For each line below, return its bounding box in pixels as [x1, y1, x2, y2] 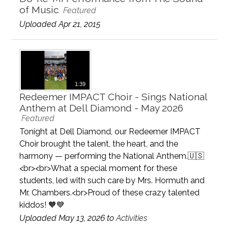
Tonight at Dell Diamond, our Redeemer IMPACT [19, 126, 201, 136]
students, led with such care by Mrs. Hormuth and [19, 175, 205, 185]
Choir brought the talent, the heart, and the [19, 138, 179, 149]
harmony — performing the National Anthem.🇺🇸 [19, 151, 205, 161]
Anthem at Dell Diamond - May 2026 [19, 102, 184, 113]
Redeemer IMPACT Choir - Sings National [19, 91, 208, 102]
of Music [19, 4, 60, 15]
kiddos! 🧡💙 [19, 199, 65, 210]
